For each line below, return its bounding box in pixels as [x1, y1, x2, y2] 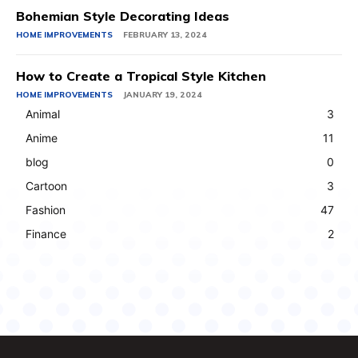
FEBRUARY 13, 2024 [123, 30, 207, 41]
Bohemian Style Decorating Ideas [16, 8, 229, 25]
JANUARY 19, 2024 [123, 89, 202, 101]
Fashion [26, 203, 66, 217]
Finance [26, 227, 66, 241]
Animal [26, 107, 60, 121]
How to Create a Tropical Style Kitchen [16, 68, 266, 85]
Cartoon [26, 179, 67, 193]
